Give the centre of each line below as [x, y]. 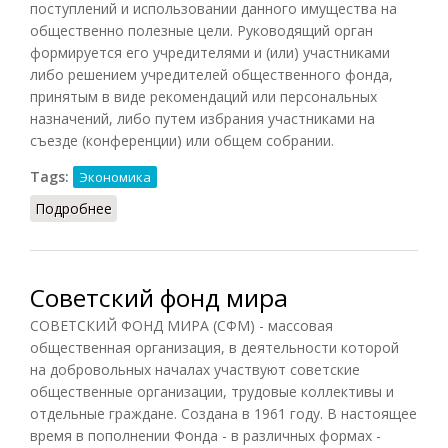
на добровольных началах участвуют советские [195, 369]
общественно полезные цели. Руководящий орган [201, 30]
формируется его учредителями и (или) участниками [210, 52]
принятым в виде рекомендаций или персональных [203, 96]
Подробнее [73, 208]
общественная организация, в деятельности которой [214, 347]
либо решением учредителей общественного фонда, [211, 74]
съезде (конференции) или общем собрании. [182, 140]
